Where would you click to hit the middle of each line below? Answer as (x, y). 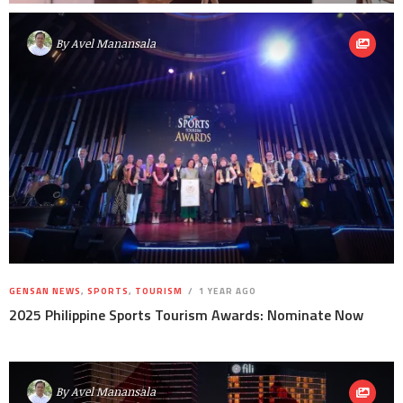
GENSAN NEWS (45, 291)
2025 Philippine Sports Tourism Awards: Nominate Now (186, 314)
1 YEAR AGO (226, 291)
